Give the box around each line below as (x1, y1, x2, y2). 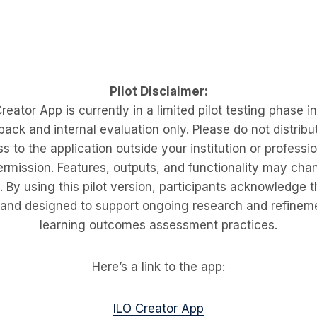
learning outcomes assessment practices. (40, 218, 277, 232)
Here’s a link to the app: (92, 260, 225, 274)
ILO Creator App (113, 301, 204, 316)
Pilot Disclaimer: (109, 84, 208, 98)
